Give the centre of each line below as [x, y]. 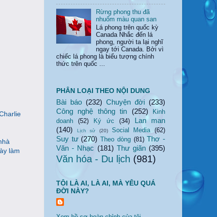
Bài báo [69, 102]
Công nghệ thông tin [92, 111]
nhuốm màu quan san [126, 19]
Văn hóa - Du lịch [93, 159]
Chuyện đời [125, 102]
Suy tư [67, 139]
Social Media [131, 131]
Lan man [150, 121]
